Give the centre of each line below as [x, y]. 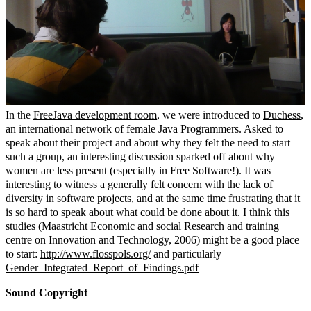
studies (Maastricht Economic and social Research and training [142, 226]
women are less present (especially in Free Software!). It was [138, 170]
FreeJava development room [95, 115]
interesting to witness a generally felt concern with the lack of [139, 184]
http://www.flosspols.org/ [95, 253]
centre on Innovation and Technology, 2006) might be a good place [152, 239]
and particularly [186, 253]
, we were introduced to [210, 115]
